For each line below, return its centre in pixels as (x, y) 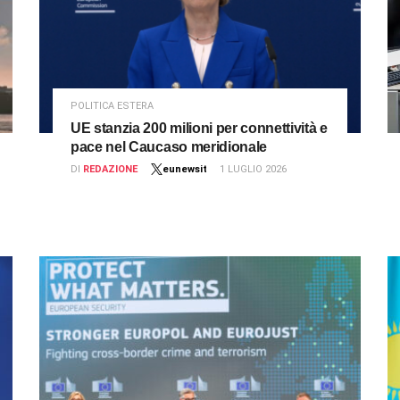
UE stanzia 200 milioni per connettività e (199, 129)
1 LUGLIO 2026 (253, 170)
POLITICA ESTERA (112, 106)
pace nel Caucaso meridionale (169, 147)
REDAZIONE (110, 170)
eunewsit (185, 170)
